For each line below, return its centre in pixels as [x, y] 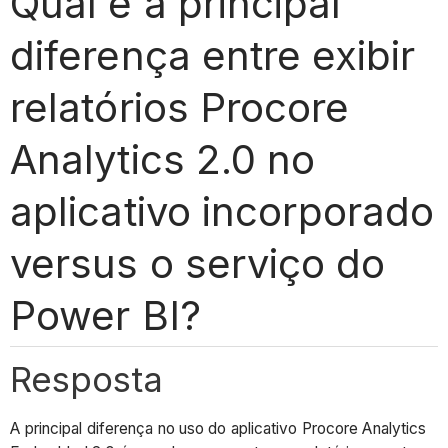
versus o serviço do [197, 263]
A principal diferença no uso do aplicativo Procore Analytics [218, 429]
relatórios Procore [179, 107]
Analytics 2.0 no [162, 159]
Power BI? [105, 315]
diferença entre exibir [212, 55]
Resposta [87, 378]
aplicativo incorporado [222, 211]
